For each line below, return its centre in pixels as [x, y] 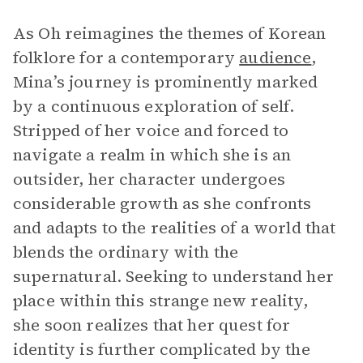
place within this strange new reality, [160, 301]
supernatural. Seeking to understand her [173, 276]
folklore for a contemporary [126, 58]
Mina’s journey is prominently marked [166, 82]
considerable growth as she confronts [162, 203]
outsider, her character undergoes [149, 179]
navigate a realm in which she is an [152, 155]
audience [275, 58]
